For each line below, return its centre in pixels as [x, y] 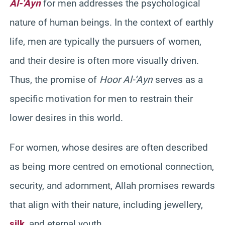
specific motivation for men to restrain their [101, 98]
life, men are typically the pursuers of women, [105, 41]
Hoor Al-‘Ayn [126, 79]
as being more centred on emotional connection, [112, 166]
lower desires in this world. [66, 118]
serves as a [178, 79]
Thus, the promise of [54, 79]
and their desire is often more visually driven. [104, 60]
